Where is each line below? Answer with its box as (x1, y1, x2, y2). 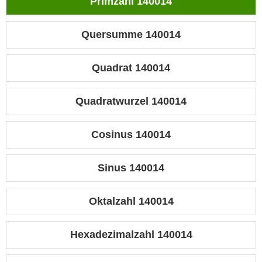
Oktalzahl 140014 (88, 195, 174, 208)
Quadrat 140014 (92, 62, 170, 74)
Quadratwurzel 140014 (75, 95, 187, 108)
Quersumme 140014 (81, 29, 181, 41)
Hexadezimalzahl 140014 (70, 229, 192, 241)
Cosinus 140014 (91, 129, 171, 141)
